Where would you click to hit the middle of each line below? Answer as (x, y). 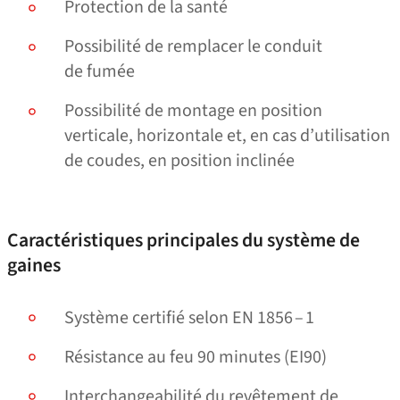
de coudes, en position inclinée (179, 161)
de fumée (100, 72)
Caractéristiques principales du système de (183, 241)
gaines (34, 266)
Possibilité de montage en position (193, 111)
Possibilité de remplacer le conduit (193, 47)
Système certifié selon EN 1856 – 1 (189, 318)
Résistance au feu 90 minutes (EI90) (196, 358)
